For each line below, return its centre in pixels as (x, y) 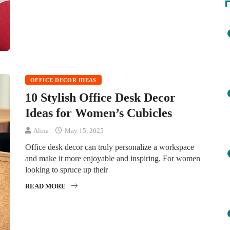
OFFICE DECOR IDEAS (63, 80)
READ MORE (45, 186)
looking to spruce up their (66, 169)
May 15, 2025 (83, 130)
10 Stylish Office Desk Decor (100, 97)
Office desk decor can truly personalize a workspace (110, 147)
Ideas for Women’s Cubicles (99, 113)
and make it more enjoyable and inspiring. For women (113, 158)
